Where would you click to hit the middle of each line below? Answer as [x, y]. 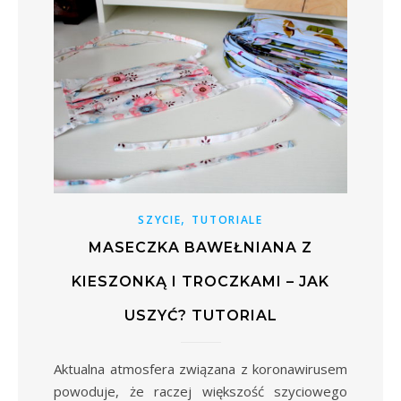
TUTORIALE [227, 220]
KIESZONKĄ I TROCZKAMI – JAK [200, 282]
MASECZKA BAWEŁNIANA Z [200, 248]
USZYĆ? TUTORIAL [200, 316]
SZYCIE [160, 220]
